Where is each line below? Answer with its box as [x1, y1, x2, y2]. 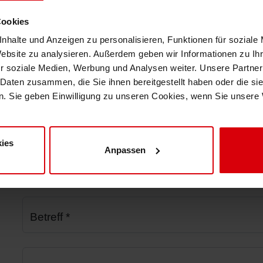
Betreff [30, 210, 66, 223]
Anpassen [104, 144, 146, 155]
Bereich [30, 153, 66, 164]
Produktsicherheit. [126, 7, 220, 21]
